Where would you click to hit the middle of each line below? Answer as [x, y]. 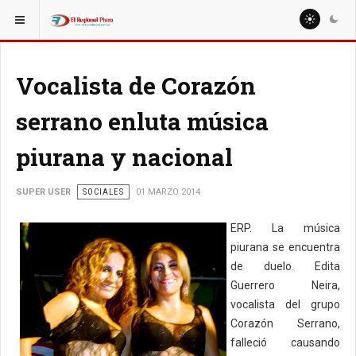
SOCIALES [103, 192]
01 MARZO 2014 [168, 192]
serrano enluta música [142, 121]
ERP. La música [285, 228]
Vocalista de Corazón [136, 85]
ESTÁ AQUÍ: [38, 15]
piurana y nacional [124, 157]
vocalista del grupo [285, 304]
